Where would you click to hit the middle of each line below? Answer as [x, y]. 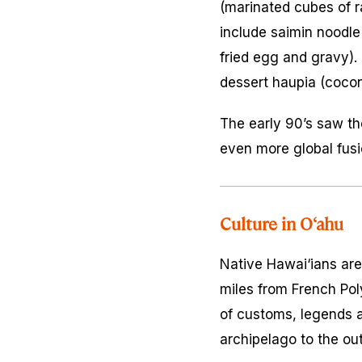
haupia [294, 83]
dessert [246, 83]
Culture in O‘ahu [282, 223]
